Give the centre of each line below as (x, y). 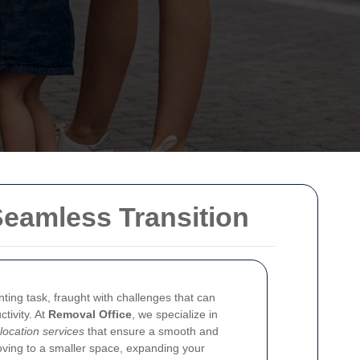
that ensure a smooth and (151, 331)
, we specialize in (175, 314)
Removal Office (90, 314)
